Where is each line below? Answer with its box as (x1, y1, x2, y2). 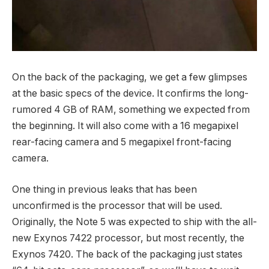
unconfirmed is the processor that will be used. (12, 199, 222, 211)
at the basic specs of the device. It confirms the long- (12, 88, 249, 100)
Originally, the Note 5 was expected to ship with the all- (12, 216, 257, 228)
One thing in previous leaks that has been (12, 183, 197, 195)
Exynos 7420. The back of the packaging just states (12, 248, 243, 260)
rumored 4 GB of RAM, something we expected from (12, 104, 250, 116)
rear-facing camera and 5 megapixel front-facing (12, 136, 231, 148)
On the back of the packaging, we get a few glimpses (12, 71, 247, 83)
